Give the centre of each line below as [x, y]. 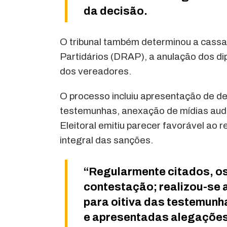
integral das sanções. [107, 140]
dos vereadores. [96, 71]
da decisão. [116, 11]
